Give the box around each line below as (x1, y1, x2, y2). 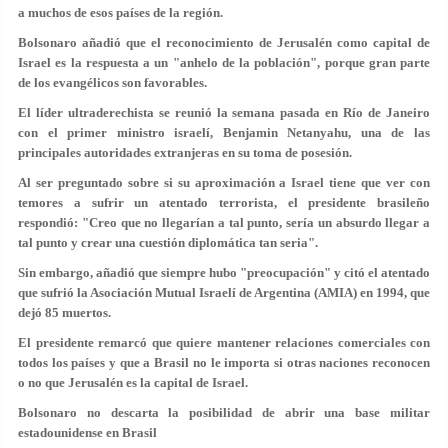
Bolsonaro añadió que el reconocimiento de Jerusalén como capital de (18, 35, 430, 50)
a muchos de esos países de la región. (18, 5, 223, 20)
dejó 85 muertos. (18, 305, 111, 320)
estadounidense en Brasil (18, 425, 157, 440)
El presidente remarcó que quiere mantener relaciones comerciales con (18, 335, 430, 350)
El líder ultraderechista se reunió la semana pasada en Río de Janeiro (18, 105, 430, 120)
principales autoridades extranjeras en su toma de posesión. (18, 145, 352, 160)
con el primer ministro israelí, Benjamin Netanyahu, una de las (18, 125, 430, 140)
